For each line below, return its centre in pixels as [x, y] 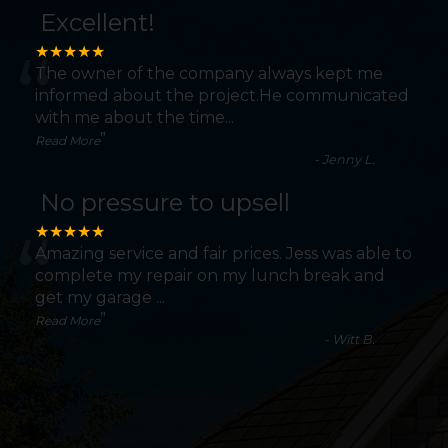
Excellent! [97, 22]
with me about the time [130, 117]
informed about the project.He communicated [222, 95]
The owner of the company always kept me [209, 73]
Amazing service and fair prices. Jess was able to [223, 253]
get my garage [95, 297]
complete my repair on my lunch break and [210, 275]
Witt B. [354, 339]
